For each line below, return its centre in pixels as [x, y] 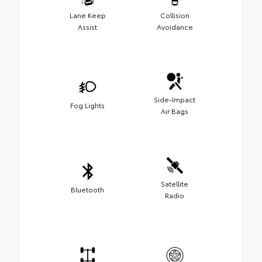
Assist [87, 27]
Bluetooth [87, 189]
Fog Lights [87, 105]
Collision [175, 15]
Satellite [175, 184]
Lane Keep [87, 15]
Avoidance [175, 27]
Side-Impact [175, 99]
